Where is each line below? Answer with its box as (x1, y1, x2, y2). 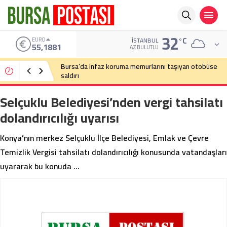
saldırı (61, 69, 79, 82)
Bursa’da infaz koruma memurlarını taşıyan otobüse (61, 60, 217, 73)
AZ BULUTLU (130, 42, 159, 52)
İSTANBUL (132, 34, 159, 46)
